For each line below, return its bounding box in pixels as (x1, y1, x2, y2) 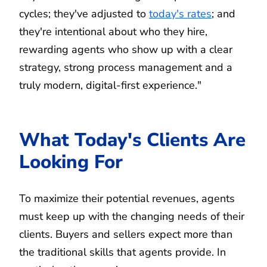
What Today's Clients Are (19, 126, 246, 153)
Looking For (19, 148, 123, 175)
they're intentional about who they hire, (19, 24, 207, 39)
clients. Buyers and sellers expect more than (19, 226, 232, 241)
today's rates (149, 6, 212, 21)
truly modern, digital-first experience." (19, 77, 201, 92)
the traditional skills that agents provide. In (19, 244, 226, 259)
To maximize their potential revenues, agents (19, 191, 235, 206)
